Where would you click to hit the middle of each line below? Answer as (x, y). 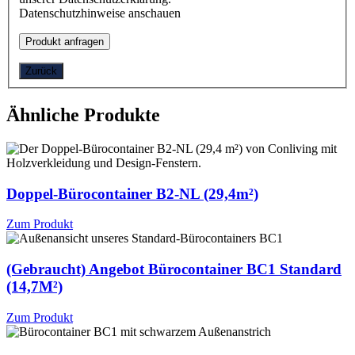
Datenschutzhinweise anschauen (100, 13)
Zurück (41, 71)
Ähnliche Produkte (83, 115)
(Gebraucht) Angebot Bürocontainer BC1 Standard (174, 269)
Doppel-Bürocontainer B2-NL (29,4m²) (132, 193)
